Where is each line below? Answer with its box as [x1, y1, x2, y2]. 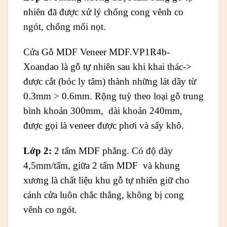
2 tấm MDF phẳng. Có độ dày [52, 145, 173, 156]
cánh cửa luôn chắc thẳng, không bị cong [23, 189, 184, 200]
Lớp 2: [23, 145, 52, 156]
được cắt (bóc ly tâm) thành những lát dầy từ [23, 76, 196, 87]
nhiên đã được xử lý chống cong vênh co [23, 7, 183, 18]
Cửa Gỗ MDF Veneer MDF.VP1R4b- [23, 47, 170, 58]
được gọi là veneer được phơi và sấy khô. [23, 120, 184, 131]
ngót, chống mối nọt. [23, 21, 106, 32]
